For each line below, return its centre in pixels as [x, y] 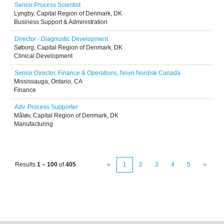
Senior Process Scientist [47, 5]
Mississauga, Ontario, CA [48, 81]
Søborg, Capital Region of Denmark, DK [68, 47]
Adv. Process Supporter [46, 107]
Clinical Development [43, 56]
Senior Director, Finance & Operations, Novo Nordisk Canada [97, 73]
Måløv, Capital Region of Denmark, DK [66, 115]
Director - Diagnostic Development [61, 39]
